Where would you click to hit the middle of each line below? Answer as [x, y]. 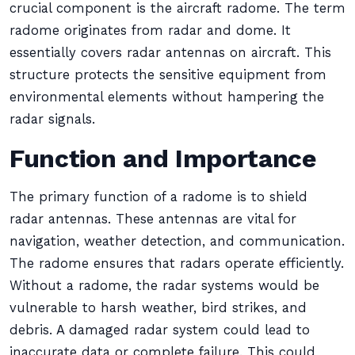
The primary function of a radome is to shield [158, 197]
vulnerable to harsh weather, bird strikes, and [158, 308]
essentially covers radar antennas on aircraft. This [170, 53]
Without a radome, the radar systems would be [164, 286]
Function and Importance [163, 158]
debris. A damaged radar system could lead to [160, 330]
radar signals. [52, 119]
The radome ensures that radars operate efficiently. [177, 263]
